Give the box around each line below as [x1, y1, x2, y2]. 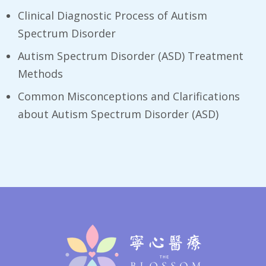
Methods [18, 66, 63, 81]
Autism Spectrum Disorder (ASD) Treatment [18, 48, 243, 63]
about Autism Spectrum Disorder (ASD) [18, 106, 218, 121]
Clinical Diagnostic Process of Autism [18, 8, 207, 23]
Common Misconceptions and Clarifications [18, 88, 240, 103]
